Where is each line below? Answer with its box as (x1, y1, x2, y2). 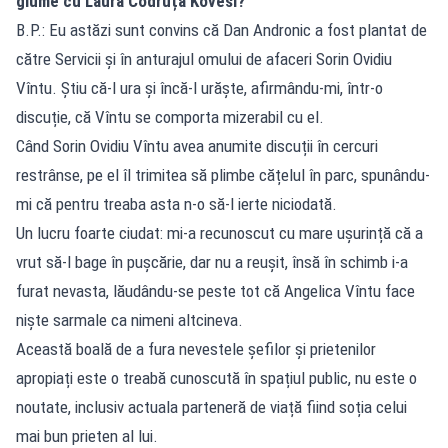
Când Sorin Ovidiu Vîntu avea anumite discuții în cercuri (16, 136, 378, 157)
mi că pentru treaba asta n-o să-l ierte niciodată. (16, 194, 337, 215)
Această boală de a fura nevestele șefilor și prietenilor (16, 339, 376, 360)
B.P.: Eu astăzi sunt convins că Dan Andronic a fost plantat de (16, 20, 427, 41)
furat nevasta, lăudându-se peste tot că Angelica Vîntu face (16, 281, 415, 302)
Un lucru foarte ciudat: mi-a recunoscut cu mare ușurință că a (16, 223, 423, 244)
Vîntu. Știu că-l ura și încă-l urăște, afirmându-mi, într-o (16, 78, 383, 99)
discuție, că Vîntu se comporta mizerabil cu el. (16, 107, 324, 128)
